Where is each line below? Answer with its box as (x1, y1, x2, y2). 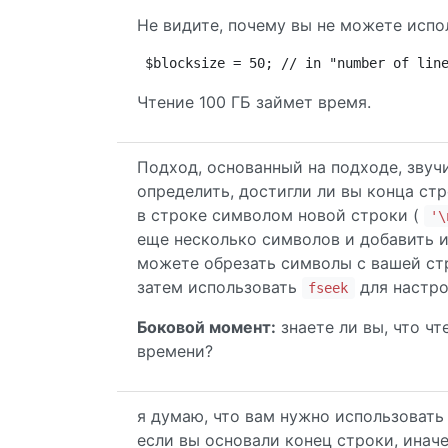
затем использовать (137, 277, 302, 297)
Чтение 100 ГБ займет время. (137, 92, 371, 112)
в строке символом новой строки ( (137, 205, 424, 225)
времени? (137, 341, 213, 361)
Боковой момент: (137, 317, 276, 337)
